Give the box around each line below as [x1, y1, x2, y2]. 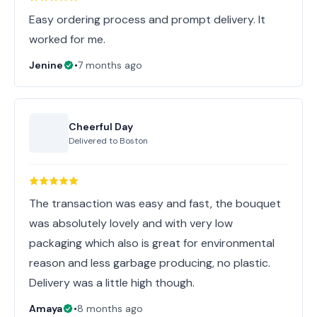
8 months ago [77, 302, 143, 315]
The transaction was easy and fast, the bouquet [29, 196, 281, 211]
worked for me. [29, 32, 105, 47]
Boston [120, 135, 148, 146]
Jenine [29, 59, 63, 71]
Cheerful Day [69, 120, 133, 133]
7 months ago [78, 59, 142, 71]
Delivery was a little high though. [29, 275, 195, 290]
